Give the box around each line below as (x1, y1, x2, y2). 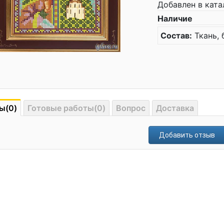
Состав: (160, 30, 192, 40)
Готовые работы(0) (27, 103, 105, 113)
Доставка (156, 103, 194, 113)
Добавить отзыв (159, 131, 215, 139)
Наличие (157, 13, 192, 23)
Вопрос (116, 103, 145, 113)
